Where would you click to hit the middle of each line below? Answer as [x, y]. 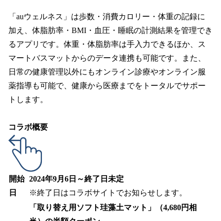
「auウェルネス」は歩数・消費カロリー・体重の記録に [107, 16]
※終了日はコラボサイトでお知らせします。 [108, 193]
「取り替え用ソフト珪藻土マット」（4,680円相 [113, 208]
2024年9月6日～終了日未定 [76, 179]
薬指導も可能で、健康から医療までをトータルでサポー [107, 85]
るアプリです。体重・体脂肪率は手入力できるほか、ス [107, 44]
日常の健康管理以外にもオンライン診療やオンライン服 [107, 72]
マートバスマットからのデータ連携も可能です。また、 [107, 58]
